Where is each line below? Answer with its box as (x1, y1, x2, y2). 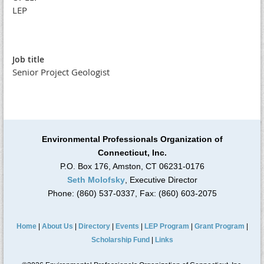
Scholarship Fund (91, 236, 150, 245)
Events (115, 222, 139, 231)
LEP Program (144, 222, 189, 231)
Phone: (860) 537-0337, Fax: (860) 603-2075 (47, 189, 217, 199)
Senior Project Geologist (12, 66, 110, 78)
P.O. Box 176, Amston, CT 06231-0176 (60, 161, 204, 171)
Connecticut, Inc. (97, 148, 167, 158)
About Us (41, 222, 73, 231)
